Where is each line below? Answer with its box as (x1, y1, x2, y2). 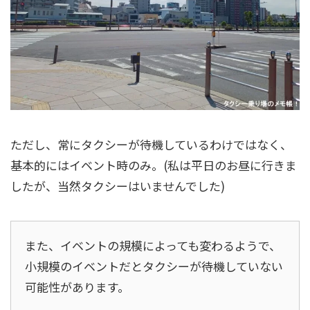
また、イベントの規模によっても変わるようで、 (25, 237, 281, 255)
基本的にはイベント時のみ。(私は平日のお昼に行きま (10, 156, 297, 174)
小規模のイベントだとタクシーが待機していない (25, 257, 283, 275)
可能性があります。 (25, 278, 129, 296)
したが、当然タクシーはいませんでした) (10, 177, 225, 195)
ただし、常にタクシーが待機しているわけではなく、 (10, 136, 292, 154)
